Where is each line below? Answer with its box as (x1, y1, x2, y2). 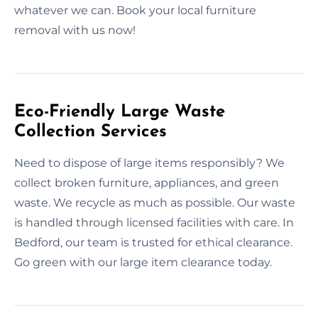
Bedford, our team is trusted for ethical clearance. (14, 235, 292, 249)
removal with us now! (14, 23, 136, 37)
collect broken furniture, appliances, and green (14, 175, 279, 190)
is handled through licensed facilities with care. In (14, 215, 294, 229)
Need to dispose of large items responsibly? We (14, 155, 285, 170)
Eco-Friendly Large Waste (14, 103, 225, 121)
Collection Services (14, 123, 167, 141)
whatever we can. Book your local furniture (14, 3, 256, 17)
